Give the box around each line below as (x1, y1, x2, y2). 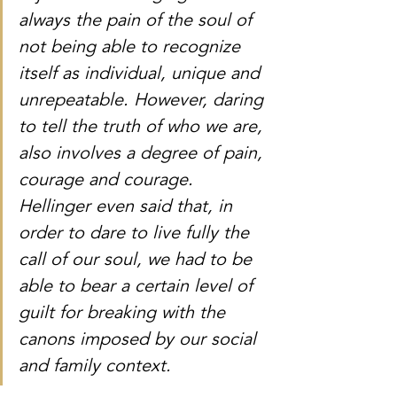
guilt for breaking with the (19, 305, 230, 323)
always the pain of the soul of (19, 12, 257, 30)
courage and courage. (19, 172, 198, 190)
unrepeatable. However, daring (19, 92, 269, 110)
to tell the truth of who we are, (19, 119, 268, 136)
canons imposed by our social (19, 331, 261, 349)
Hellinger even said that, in (19, 198, 237, 216)
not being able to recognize (19, 39, 245, 57)
